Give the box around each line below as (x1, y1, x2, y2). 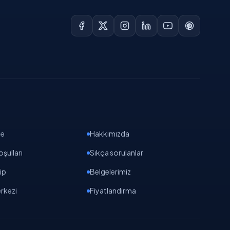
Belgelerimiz (90, 167, 131, 176)
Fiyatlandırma (90, 186, 137, 195)
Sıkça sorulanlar (90, 148, 144, 157)
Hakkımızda (90, 129, 130, 138)
